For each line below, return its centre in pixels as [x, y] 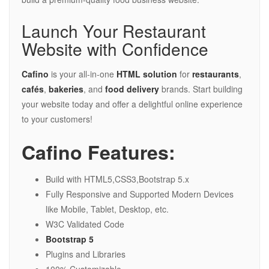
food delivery [132, 89]
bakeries [66, 89]
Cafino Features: [98, 152]
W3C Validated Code [85, 224]
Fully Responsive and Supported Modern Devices [140, 194]
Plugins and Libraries [86, 254]
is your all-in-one [83, 74]
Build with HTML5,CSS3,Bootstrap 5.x [117, 179]
